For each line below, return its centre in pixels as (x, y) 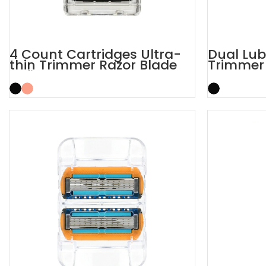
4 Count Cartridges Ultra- (95, 54)
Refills (28, 76)
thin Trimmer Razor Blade (93, 65)
